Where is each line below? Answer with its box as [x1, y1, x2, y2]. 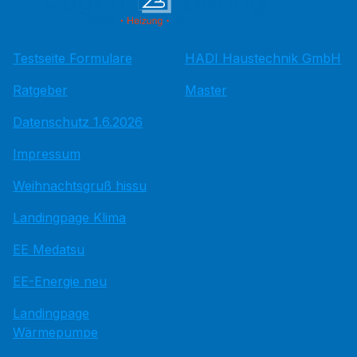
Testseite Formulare [13, 50, 132, 66]
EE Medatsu [13, 241, 84, 257]
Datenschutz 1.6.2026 [13, 114, 143, 130]
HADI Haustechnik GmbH [185, 50, 341, 66]
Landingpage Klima [13, 210, 126, 226]
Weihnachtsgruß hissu [13, 178, 147, 194]
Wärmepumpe [13, 324, 98, 340]
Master [185, 82, 227, 98]
